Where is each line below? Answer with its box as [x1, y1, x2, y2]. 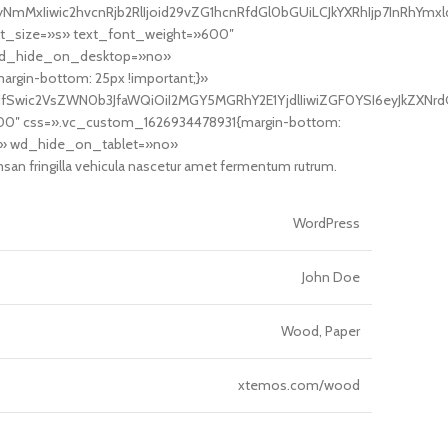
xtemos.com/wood [238, 376, 360, 394]
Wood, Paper [281, 322, 360, 340]
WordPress [293, 214, 360, 232]
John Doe [302, 268, 360, 286]
